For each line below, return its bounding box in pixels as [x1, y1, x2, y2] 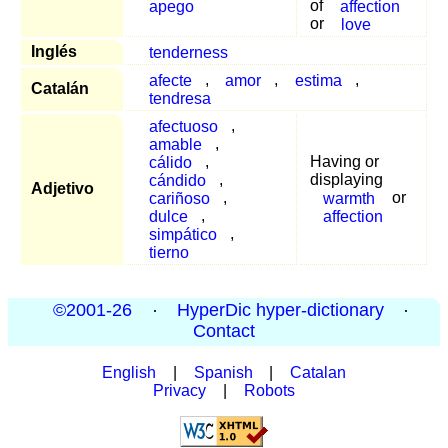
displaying [310, 171, 383, 189]
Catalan [290, 363, 347, 381]
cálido [148, 153, 192, 171]
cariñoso [148, 189, 210, 207]
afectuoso [148, 117, 218, 135]
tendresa [148, 89, 211, 107]
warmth [322, 189, 375, 207]
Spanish [193, 363, 253, 381]
